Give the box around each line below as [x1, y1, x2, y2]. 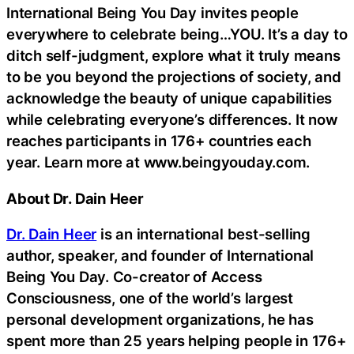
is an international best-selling [96, 225, 311, 243]
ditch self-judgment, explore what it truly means [6, 47, 341, 65]
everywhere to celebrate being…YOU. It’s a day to [6, 25, 348, 43]
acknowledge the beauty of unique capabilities [6, 89, 333, 107]
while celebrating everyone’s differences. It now [6, 111, 337, 129]
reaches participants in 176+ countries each [6, 132, 311, 150]
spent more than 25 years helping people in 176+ [6, 332, 346, 350]
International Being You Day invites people [6, 4, 299, 22]
